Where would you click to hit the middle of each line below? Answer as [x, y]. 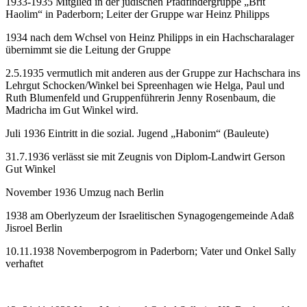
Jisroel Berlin [34, 228]
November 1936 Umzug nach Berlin [85, 192]
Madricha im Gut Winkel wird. [72, 110]
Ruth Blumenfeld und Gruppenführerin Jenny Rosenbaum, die [140, 97]
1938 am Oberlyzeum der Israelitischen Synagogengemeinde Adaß [150, 215]
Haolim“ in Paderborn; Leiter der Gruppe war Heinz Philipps [137, 14]
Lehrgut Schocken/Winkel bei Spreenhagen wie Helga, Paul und [145, 85]
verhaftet [24, 263]
